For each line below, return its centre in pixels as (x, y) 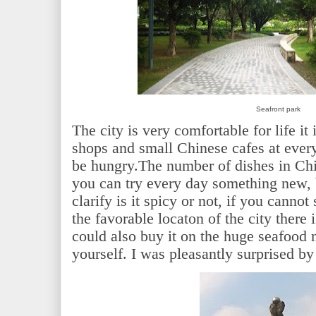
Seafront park (279, 109)
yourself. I (104, 253)
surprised (266, 253)
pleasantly (201, 253)
